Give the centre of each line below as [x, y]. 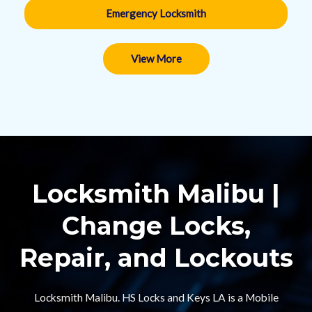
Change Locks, [156, 226]
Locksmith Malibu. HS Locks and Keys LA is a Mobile [156, 297]
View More [156, 58]
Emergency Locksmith [156, 13]
